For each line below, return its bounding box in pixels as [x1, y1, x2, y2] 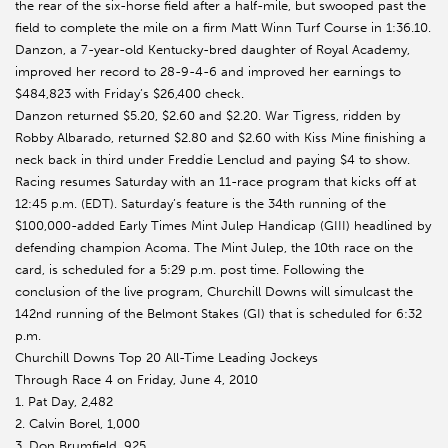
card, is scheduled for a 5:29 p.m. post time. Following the [15, 262, 364, 278]
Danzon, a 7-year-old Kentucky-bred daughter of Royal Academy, [15, 42, 410, 58]
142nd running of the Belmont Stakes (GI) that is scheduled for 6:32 [15, 306, 422, 322]
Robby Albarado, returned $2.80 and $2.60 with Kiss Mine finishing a [15, 130, 426, 146]
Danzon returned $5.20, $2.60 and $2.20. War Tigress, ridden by [15, 108, 400, 124]
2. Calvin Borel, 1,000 [15, 416, 140, 432]
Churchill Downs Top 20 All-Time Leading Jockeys [15, 350, 318, 366]
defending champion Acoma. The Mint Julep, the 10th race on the [15, 240, 413, 256]
